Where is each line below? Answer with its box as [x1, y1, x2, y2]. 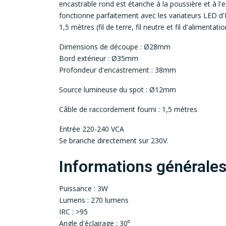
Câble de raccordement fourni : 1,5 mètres [59, 104, 197, 115]
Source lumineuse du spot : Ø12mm [59, 85, 176, 95]
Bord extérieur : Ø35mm [59, 53, 138, 64]
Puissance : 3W [59, 184, 108, 194]
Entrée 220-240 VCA [59, 124, 124, 134]
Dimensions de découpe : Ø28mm [59, 42, 171, 52]
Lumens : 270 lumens [59, 195, 129, 205]
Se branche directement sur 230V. [59, 136, 168, 146]
